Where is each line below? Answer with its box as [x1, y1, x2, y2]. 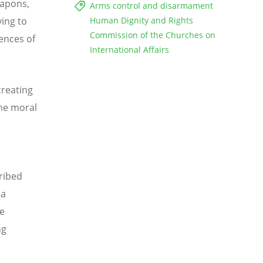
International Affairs [90, 43, 169, 55]
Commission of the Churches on [90, 29, 215, 41]
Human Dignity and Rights [90, 14, 193, 26]
